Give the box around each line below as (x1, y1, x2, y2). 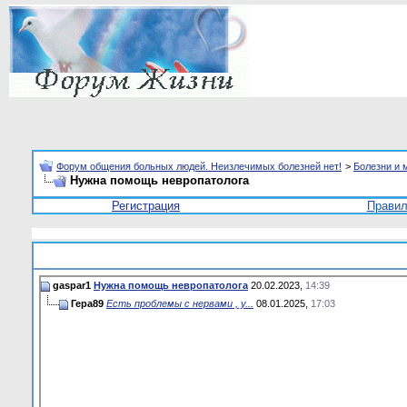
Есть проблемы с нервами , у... (106, 297, 253, 309)
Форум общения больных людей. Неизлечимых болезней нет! (56, 161, 342, 172)
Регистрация (112, 199, 180, 213)
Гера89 (71, 297, 104, 309)
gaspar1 (53, 279, 91, 291)
